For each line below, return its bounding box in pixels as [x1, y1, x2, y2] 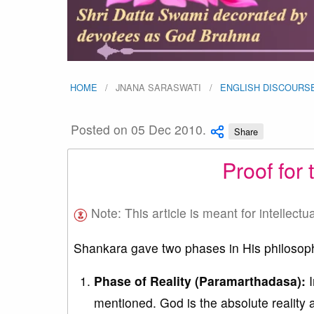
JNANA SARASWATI [116, 81, 202, 94]
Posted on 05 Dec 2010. [67, 121, 210, 139]
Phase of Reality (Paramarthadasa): [93, 272, 306, 289]
